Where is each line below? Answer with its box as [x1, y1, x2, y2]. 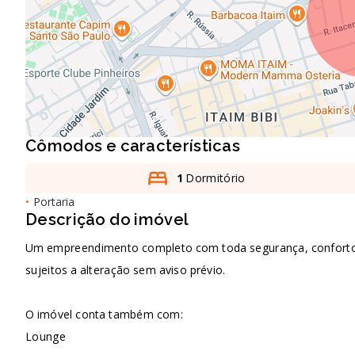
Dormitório [182, 170, 246, 185]
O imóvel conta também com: [25, 307, 183, 322]
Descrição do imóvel [25, 210, 189, 229]
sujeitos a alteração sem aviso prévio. [25, 262, 226, 277]
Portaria [33, 194, 75, 209]
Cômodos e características [25, 136, 240, 155]
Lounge [25, 329, 66, 344]
